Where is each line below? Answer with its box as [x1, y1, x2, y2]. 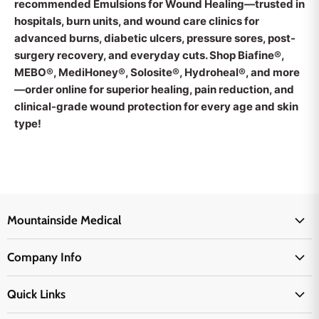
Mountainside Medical [7, 213, 121, 227]
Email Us [7, 298, 46, 310]
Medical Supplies [7, 240, 86, 252]
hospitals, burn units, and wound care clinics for [14, 14, 259, 28]
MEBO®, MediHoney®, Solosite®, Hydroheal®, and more [14, 66, 300, 79]
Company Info [7, 250, 82, 264]
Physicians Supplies [7, 261, 99, 273]
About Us [7, 277, 51, 289]
